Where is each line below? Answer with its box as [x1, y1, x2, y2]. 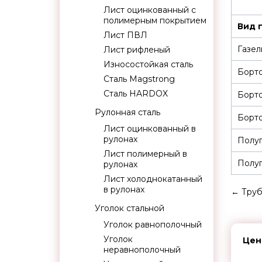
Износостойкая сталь [104, 59, 193, 70]
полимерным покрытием [104, 15, 206, 26]
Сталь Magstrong [104, 74, 175, 84]
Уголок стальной [95, 203, 164, 213]
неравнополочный [104, 244, 181, 255]
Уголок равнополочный [104, 219, 202, 230]
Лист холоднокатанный [104, 174, 202, 184]
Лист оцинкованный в [104, 123, 196, 134]
